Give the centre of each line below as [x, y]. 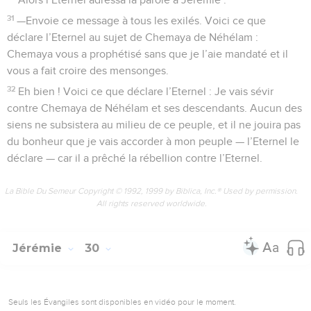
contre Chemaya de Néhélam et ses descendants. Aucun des [154, 108]
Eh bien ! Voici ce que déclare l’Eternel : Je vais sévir [146, 91]
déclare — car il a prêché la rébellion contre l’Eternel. [135, 158]
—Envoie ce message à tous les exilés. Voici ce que [142, 20]
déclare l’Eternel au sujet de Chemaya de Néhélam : [133, 37]
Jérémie [39, 248]
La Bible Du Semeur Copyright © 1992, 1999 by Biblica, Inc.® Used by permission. [151, 191]
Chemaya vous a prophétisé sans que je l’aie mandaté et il [148, 54]
